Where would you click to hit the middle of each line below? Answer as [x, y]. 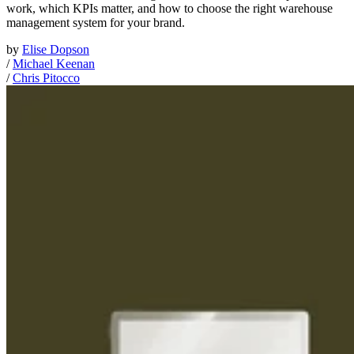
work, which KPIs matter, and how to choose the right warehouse [169, 9]
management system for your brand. [96, 23]
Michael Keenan [54, 64]
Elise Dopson [56, 50]
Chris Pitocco [46, 78]
